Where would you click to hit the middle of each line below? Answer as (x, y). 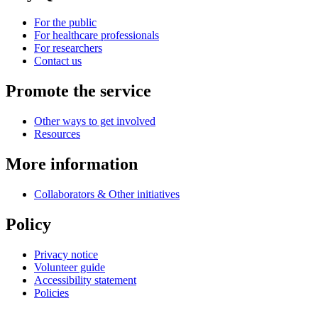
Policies (51, 292)
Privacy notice (66, 254)
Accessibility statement (85, 280)
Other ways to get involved (95, 121)
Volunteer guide (70, 267)
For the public (65, 23)
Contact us (58, 61)
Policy (28, 224)
